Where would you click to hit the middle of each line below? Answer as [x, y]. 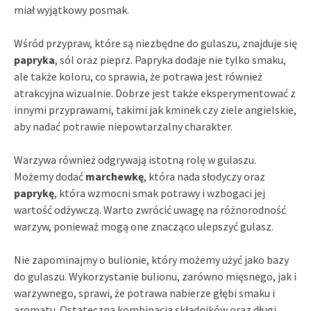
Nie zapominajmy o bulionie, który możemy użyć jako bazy [151, 260]
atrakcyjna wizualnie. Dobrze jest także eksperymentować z [155, 93]
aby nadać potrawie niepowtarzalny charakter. [123, 127]
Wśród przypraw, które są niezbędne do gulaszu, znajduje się [155, 43]
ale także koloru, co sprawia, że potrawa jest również [138, 77]
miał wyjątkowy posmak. [72, 10]
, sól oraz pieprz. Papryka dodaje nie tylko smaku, [170, 60]
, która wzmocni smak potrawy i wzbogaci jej [160, 193]
